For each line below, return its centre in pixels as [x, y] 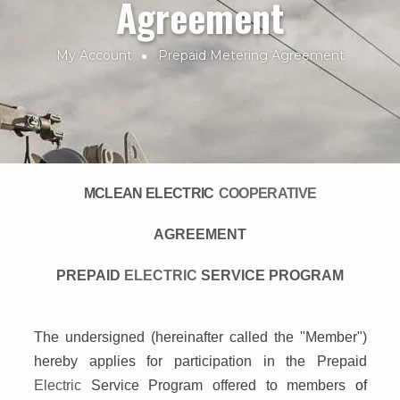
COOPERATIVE [267, 193]
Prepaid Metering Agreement [251, 56]
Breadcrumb [81, 77]
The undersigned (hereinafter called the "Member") [200, 337]
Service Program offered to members [223, 385]
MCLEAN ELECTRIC [149, 193]
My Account [94, 56]
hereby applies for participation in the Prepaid [200, 361]
